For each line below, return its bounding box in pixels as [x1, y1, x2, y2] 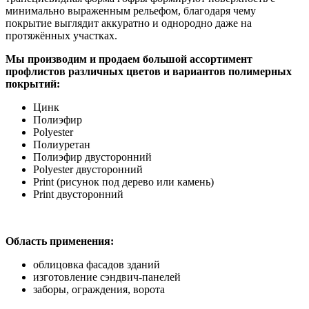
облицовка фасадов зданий [33, 258, 160, 270]
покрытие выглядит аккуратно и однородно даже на [6, 17, 252, 29]
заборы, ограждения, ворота [33, 283, 165, 295]
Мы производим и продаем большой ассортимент [6, 52, 252, 65]
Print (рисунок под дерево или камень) [33, 175, 214, 188]
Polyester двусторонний [33, 163, 143, 175]
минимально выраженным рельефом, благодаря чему [6, 4, 256, 17]
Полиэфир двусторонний [33, 150, 152, 163]
